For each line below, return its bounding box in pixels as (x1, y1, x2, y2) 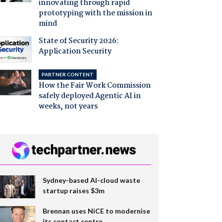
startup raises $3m (42, 186, 105, 195)
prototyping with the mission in (38, 7, 152, 20)
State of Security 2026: (38, 35, 118, 48)
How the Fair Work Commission (38, 79, 151, 92)
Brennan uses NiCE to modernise (42, 206, 150, 215)
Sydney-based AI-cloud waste (42, 175, 140, 184)
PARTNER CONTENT (41, 71, 94, 77)
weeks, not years (38, 100, 98, 112)
